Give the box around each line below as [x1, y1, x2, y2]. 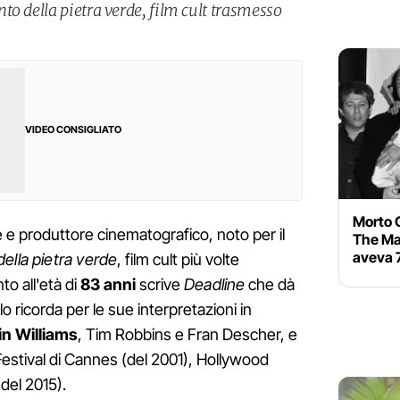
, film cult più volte [117, 250, 240, 270]
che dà [245, 275, 296, 295]
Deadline [184, 275, 246, 295]
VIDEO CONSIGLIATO [25, 123, 121, 137]
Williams [15, 325, 79, 345]
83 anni [80, 275, 136, 295]
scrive [136, 275, 184, 295]
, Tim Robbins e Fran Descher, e [78, 325, 298, 345]
